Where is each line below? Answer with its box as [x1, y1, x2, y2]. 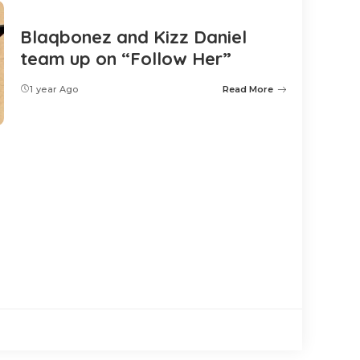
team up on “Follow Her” [20, 47, 231, 71]
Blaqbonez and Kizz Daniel [20, 26, 247, 49]
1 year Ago [30, 84, 79, 96]
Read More [223, 84, 273, 96]
